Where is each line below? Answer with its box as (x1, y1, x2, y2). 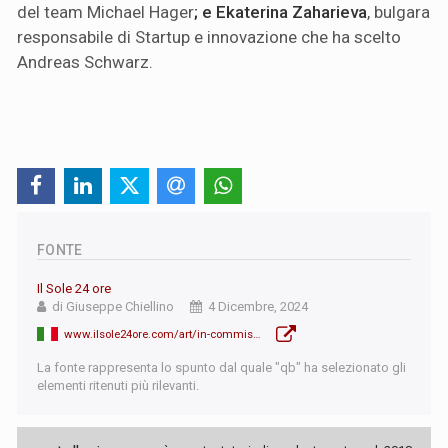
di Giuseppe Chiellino (52, 298, 174, 314)
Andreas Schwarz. (17, 52, 153, 73)
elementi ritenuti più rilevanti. (37, 377, 199, 393)
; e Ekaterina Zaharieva (194, 2, 367, 23)
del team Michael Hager (17, 2, 194, 23)
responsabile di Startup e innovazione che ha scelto (17, 27, 401, 48)
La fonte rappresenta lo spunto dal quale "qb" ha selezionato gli (37, 359, 406, 375)
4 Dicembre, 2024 (208, 298, 308, 314)
